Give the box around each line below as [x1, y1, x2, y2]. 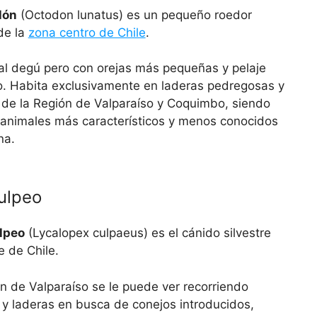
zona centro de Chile [28, 25, 146, 40]
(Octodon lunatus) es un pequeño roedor [16, 7, 252, 22]
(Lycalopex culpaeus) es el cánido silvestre [24, 226, 271, 241]
